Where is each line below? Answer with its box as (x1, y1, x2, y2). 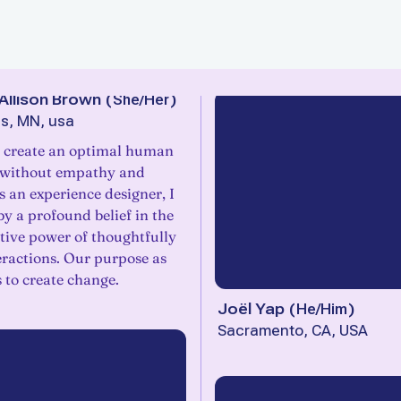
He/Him (296, 300, 347, 318)
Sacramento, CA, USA (218, 322, 368, 339)
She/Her (113, 90, 169, 108)
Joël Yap (218, 300, 285, 318)
